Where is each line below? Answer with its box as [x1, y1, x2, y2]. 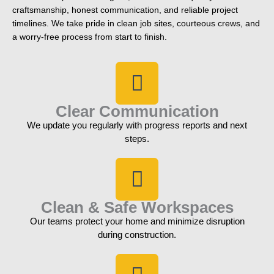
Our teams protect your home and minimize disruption [29, 216, 245, 227]
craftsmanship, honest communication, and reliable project [12, 5, 238, 15]
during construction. [98, 229, 176, 240]
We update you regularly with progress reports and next [27, 120, 247, 131]
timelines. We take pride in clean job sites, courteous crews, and [12, 18, 260, 28]
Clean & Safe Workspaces [40, 198, 234, 217]
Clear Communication [55, 102, 219, 121]
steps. [125, 133, 149, 144]
